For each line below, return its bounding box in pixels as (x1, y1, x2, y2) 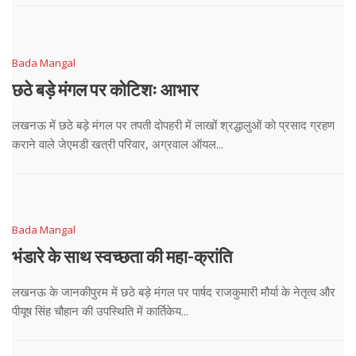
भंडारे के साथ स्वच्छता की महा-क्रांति (12, 246, 232, 268)
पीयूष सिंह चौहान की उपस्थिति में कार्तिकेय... (12, 303, 188, 319)
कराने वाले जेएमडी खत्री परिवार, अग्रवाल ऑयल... (12, 135, 223, 152)
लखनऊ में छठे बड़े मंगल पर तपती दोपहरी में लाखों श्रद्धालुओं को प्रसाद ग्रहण (12, 116, 335, 133)
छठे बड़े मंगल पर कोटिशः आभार (12, 78, 199, 100)
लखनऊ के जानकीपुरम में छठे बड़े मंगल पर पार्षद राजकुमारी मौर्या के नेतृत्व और (12, 284, 335, 300)
